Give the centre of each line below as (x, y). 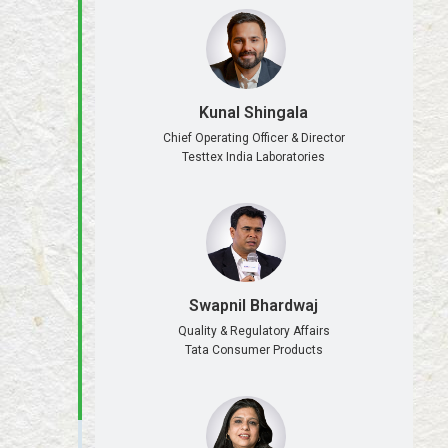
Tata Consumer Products (253, 350)
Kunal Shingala (254, 112)
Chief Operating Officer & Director (253, 137)
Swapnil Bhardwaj (254, 306)
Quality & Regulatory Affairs (253, 331)
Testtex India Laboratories (254, 156)
